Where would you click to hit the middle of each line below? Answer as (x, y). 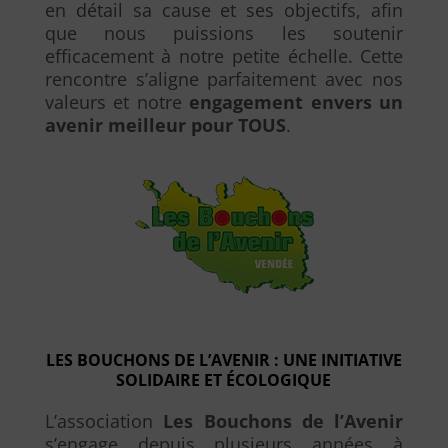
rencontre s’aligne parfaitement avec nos (224, 79)
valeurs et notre (117, 102)
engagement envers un (296, 102)
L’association (104, 421)
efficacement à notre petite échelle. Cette (224, 56)
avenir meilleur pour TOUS (165, 125)
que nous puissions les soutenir (224, 33)
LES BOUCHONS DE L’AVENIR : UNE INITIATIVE (223, 360)
